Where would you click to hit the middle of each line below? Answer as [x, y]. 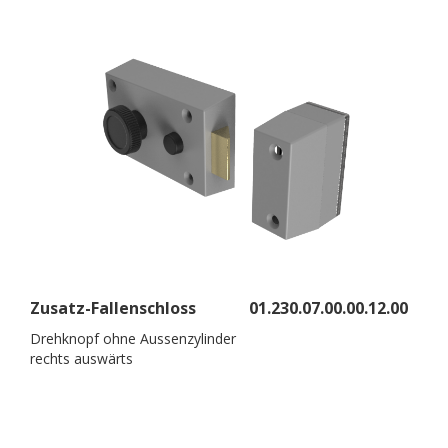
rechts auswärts [81, 358]
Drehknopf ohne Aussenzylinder [133, 338]
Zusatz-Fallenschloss [113, 307]
